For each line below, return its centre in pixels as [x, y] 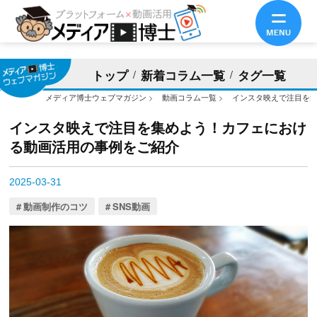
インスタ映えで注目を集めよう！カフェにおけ [158, 127]
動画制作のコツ [56, 206]
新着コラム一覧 [183, 75]
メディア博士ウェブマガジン [96, 97]
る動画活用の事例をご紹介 [94, 146]
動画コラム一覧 [190, 97]
